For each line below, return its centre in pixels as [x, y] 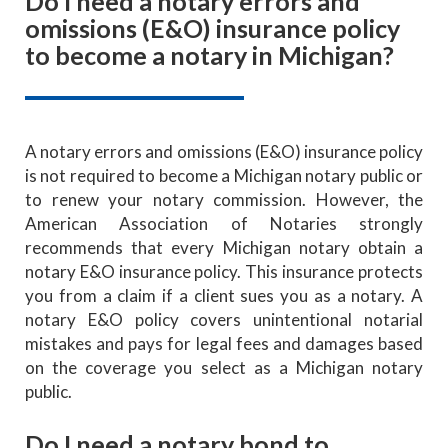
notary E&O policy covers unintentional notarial [224, 319]
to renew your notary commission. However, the [224, 199]
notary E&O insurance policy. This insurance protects [224, 271]
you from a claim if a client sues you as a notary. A [224, 295]
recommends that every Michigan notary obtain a [224, 247]
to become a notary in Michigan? [209, 54]
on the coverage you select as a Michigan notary [224, 367]
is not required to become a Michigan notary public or [224, 175]
